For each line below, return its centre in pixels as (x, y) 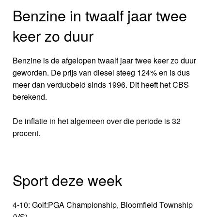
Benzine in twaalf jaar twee (100, 15)
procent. (27, 133)
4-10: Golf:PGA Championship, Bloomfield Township (103, 205)
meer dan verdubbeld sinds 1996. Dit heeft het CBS (101, 85)
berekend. (30, 97)
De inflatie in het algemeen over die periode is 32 (97, 121)
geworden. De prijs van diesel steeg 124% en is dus (101, 73)
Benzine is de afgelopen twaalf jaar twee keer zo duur (105, 61)
